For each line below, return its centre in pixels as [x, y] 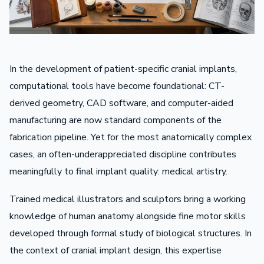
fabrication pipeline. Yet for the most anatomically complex [131, 137]
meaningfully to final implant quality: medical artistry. [118, 171]
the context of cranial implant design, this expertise [115, 250]
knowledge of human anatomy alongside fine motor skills [128, 216]
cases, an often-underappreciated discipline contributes [123, 154]
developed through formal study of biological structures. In [131, 233]
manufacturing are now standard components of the [115, 120]
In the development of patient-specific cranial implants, [123, 69]
